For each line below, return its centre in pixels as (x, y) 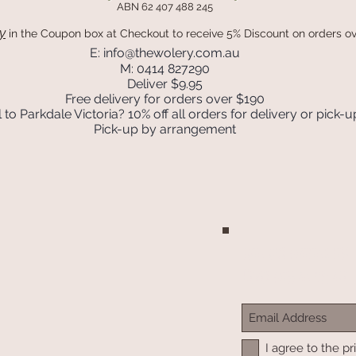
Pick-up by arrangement (165, 129)
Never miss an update (296, 276)
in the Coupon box (56, 33)
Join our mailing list (297, 252)
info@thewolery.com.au (172, 53)
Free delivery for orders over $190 (165, 99)
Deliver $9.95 (165, 84)
